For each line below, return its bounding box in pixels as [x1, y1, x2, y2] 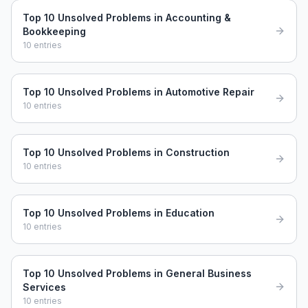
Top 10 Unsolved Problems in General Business [23, 267, 252, 279]
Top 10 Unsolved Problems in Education [23, 207, 214, 219]
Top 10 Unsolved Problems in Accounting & [23, 12, 231, 23]
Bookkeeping [23, 25, 86, 37]
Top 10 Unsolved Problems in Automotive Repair [23, 86, 254, 98]
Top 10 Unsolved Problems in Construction [23, 146, 230, 158]
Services [23, 281, 66, 293]
